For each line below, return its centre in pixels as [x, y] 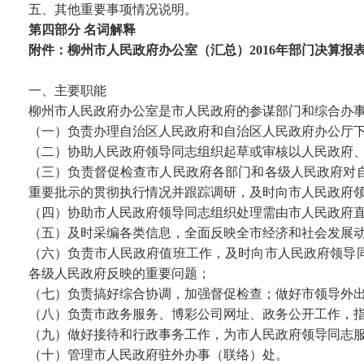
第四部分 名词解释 [82, 30]
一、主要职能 [67, 91]
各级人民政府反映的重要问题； [119, 273]
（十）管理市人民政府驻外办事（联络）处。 [158, 355]
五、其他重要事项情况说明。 [113, 9]
